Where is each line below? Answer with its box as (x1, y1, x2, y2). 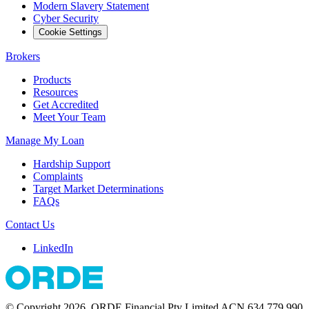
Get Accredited (33, 98, 99, 110)
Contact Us (6, 218, 54, 230)
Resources (33, 86, 78, 98)
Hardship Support (33, 157, 110, 170)
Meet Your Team (33, 110, 106, 123)
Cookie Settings (39, 26, 102, 37)
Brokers (6, 50, 40, 62)
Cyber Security (33, 12, 99, 24)
